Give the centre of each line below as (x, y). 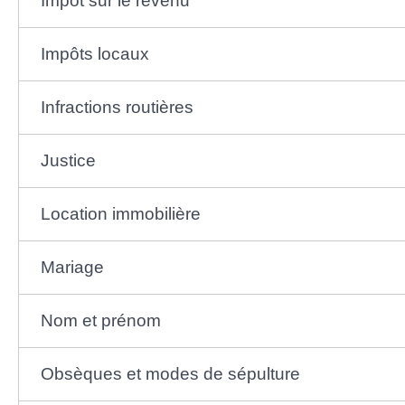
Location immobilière (120, 213)
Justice (68, 160)
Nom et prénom (100, 320)
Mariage (72, 267)
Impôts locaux (94, 53)
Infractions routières (117, 107)
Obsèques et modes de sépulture (170, 373)
